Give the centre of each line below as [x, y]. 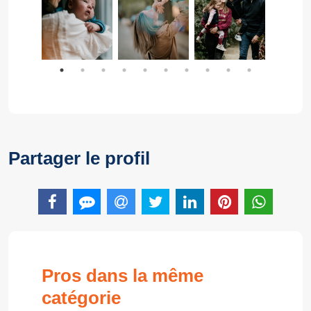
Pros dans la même [123, 275]
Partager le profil [79, 158]
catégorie [81, 297]
